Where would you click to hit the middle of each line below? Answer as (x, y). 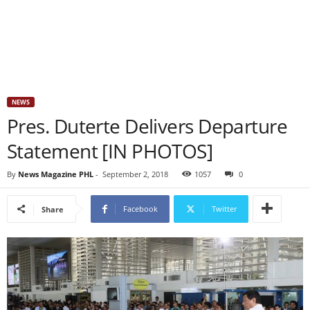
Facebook (140, 209)
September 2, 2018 (135, 174)
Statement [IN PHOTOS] (110, 151)
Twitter (224, 209)
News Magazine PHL (56, 174)
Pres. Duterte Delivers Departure (147, 126)
